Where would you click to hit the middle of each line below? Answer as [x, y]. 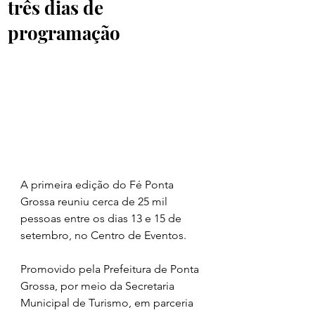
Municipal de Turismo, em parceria [108, 303]
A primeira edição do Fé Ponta [98, 185]
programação [64, 33]
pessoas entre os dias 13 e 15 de [102, 219]
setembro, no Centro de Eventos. [105, 236]
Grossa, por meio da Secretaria [99, 286]
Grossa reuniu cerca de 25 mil [95, 202]
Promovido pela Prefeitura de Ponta [111, 269]
